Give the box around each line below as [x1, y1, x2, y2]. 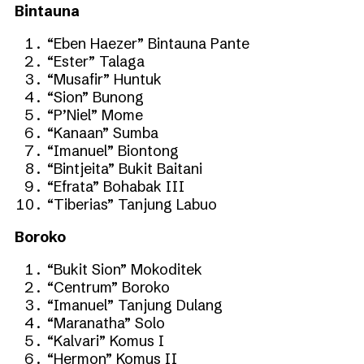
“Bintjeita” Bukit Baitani [47, 158, 202, 178]
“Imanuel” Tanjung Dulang [47, 295, 223, 314]
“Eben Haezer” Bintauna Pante [47, 33, 249, 53]
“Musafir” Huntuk [47, 69, 162, 89]
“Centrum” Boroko [47, 277, 170, 297]
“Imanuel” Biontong [47, 141, 179, 160]
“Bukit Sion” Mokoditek [47, 259, 202, 279]
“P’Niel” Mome [47, 105, 143, 124]
